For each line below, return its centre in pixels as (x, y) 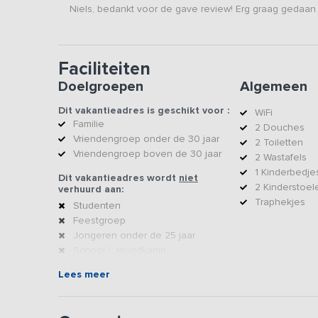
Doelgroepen (101, 87)
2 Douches (279, 128)
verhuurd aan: (91, 190)
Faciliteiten (104, 69)
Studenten (97, 206)
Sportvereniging (109, 265)
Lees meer (84, 275)
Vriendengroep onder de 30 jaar (146, 139)
